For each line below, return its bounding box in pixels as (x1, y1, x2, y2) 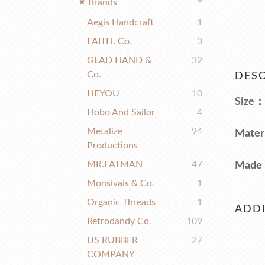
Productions (87, 141, 138, 150)
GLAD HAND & (87, 56, 151, 65)
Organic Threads (87, 198, 156, 207)
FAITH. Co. (87, 37, 132, 46)
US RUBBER (87, 235, 138, 245)
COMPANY (87, 250, 135, 259)
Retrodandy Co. (87, 216, 151, 226)
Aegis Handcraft (87, 18, 154, 27)
